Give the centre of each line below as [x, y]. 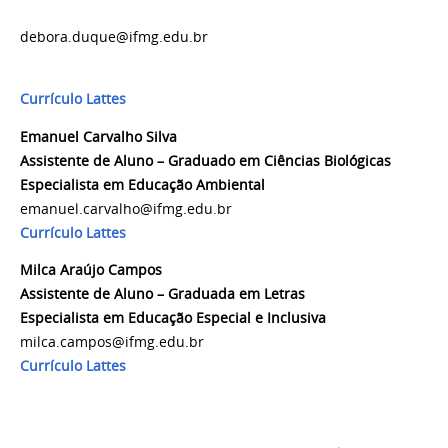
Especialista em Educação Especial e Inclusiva [173, 318]
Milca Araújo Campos [91, 270]
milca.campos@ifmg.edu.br [112, 342]
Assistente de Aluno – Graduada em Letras [162, 294]
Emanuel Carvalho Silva [98, 136]
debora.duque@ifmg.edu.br [224, 37]
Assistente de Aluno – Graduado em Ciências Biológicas [205, 160]
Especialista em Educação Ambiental [142, 184]
